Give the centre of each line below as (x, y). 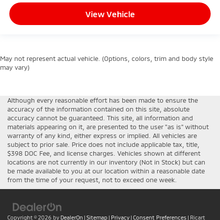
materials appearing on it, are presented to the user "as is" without (108, 126)
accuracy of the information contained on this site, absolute (98, 109)
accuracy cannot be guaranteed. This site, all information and (100, 118)
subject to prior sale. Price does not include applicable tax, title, (103, 144)
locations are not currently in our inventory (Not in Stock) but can (106, 162)
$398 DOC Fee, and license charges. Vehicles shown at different (104, 153)
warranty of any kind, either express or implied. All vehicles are (102, 135)
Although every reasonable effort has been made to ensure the (103, 100)
